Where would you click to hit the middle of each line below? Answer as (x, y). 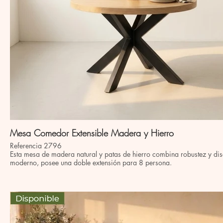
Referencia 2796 (36, 146)
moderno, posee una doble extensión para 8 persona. (91, 163)
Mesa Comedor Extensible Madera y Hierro (92, 133)
